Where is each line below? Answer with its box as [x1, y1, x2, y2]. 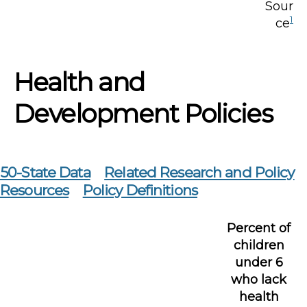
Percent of [227, 220, 291, 236]
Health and [14, 66, 145, 97]
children [233, 237, 284, 253]
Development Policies [14, 97, 273, 129]
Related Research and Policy [104, 163, 295, 181]
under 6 [234, 254, 283, 270]
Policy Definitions [82, 181, 197, 199]
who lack [231, 271, 287, 287]
